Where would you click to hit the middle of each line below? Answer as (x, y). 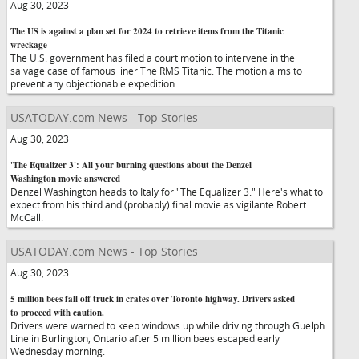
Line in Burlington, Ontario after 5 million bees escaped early (145, 338)
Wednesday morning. (65, 351)
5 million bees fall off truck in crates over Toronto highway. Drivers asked (153, 299)
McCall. (34, 217)
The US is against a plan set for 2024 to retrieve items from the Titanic (147, 31)
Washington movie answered (65, 179)
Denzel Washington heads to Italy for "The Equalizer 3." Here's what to (167, 192)
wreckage (29, 45)
